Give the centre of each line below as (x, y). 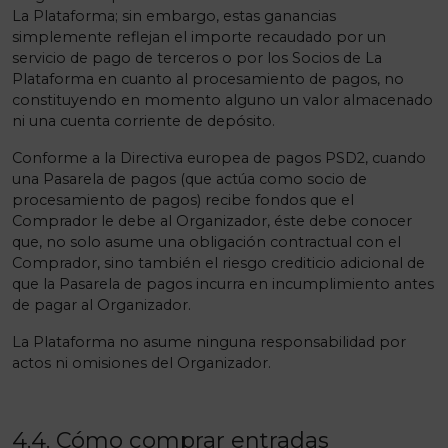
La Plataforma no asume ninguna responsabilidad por (209, 342)
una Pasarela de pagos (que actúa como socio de (189, 179)
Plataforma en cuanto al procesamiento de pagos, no (208, 79)
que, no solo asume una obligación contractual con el (206, 242)
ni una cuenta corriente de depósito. (143, 121)
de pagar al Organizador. (101, 305)
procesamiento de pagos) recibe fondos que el (183, 200)
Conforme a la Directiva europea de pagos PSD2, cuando (219, 158)
